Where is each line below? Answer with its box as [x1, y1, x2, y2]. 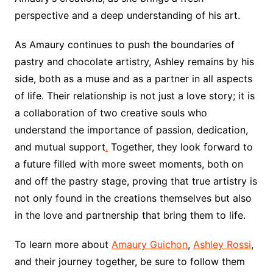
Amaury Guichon [111, 238, 188, 250]
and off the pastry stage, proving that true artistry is [14, 174, 257, 187]
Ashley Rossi [193, 238, 251, 250]
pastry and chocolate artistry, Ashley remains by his [14, 55, 254, 68]
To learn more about [14, 238, 112, 250]
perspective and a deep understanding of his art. [14, 9, 240, 21]
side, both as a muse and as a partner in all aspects [14, 72, 252, 85]
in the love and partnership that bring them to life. [14, 208, 246, 221]
